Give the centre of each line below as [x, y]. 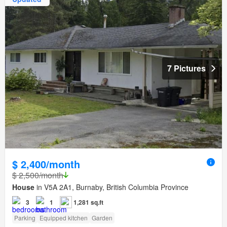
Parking [25, 217]
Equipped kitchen [64, 217]
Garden [102, 217]
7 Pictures [186, 68]
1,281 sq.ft [88, 202]
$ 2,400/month [46, 164]
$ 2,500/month [38, 175]
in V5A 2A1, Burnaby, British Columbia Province [111, 187]
